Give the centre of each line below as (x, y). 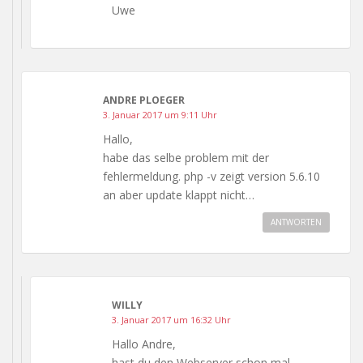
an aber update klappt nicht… (179, 194)
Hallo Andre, (144, 344)
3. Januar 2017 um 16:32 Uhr (171, 319)
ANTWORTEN (296, 222)
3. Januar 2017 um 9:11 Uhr (160, 114)
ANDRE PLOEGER (144, 100)
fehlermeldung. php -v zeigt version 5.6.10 (211, 176)
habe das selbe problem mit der (186, 157)
